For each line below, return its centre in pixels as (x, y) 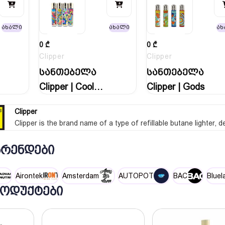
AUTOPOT (136, 176)
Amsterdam (81, 176)
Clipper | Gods (176, 87)
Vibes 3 (54, 101)
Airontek (29, 176)
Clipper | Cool (67, 87)
